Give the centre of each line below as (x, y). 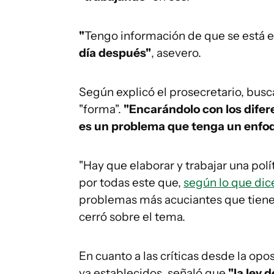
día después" (115, 53)
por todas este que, (131, 183)
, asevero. (176, 53)
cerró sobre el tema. (132, 217)
